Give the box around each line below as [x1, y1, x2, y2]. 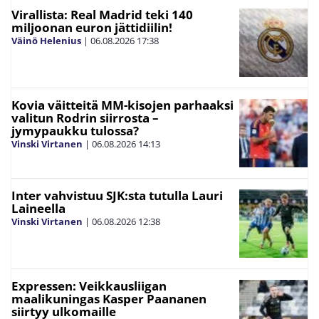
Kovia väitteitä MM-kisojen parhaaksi [11, 97, 234, 114]
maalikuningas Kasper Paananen [11, 291, 206, 308]
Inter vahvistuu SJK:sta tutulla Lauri [11, 187, 223, 204]
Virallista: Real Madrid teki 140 [11, 6, 193, 23]
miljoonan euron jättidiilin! [11, 19, 172, 36]
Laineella [11, 200, 66, 217]
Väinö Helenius [11, 34, 81, 48]
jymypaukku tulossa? [11, 122, 139, 140]
